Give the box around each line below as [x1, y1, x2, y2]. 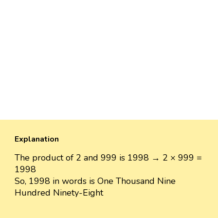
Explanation [15, 134, 59, 145]
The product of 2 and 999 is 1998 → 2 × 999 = [15, 152, 202, 164]
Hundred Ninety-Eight [15, 187, 103, 199]
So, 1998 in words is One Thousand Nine [15, 175, 176, 187]
